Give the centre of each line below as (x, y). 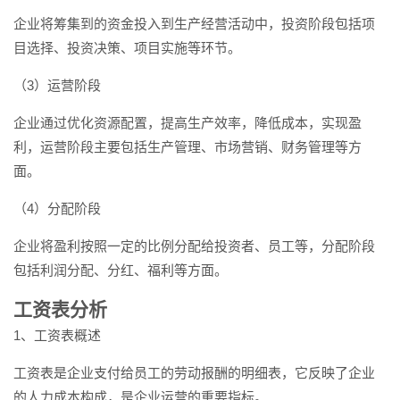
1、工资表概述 (57, 335)
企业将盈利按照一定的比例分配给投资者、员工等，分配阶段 (194, 246)
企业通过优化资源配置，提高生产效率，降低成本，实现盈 (187, 123)
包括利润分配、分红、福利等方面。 (121, 270)
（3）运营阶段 (57, 85)
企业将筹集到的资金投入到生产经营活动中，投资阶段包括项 (194, 24)
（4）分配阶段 (57, 208)
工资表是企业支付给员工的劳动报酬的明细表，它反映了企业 (194, 373)
